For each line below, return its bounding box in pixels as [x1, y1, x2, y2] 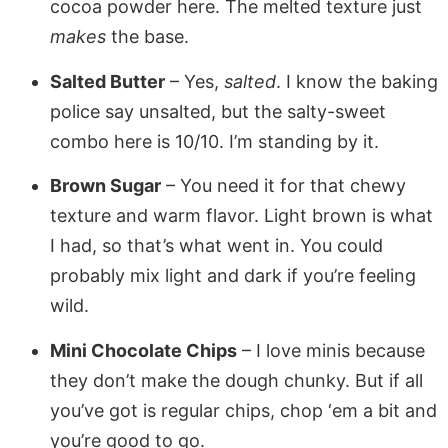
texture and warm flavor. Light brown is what [50, 205, 433, 227]
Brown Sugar [50, 175, 161, 197]
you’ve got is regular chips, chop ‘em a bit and [50, 399, 437, 421]
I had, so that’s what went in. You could [50, 235, 383, 257]
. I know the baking [276, 70, 438, 92]
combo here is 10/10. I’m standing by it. [50, 130, 379, 152]
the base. [106, 26, 189, 48]
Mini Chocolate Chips [50, 339, 237, 361]
